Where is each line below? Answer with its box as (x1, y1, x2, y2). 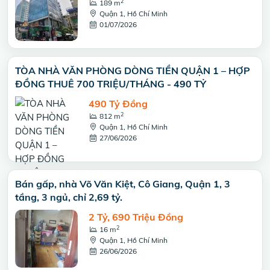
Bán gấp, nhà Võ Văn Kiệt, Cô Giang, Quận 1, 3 (15, 178, 230, 190)
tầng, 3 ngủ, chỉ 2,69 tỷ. (15, 191, 122, 203)
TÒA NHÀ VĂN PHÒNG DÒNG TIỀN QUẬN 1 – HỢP (15, 64, 250, 77)
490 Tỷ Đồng (89, 98, 148, 110)
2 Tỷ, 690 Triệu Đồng (89, 211, 183, 223)
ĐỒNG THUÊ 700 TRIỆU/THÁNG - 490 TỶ (15, 78, 206, 90)
